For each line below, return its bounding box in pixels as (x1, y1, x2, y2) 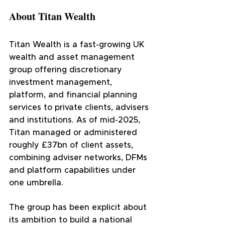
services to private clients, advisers (9, 103, 151, 112)
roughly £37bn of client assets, (9, 141, 136, 150)
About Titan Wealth (9, 9, 95, 24)
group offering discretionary (9, 66, 125, 74)
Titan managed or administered (9, 129, 140, 137)
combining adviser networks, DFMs (9, 154, 150, 162)
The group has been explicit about (9, 203, 149, 212)
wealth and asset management (9, 53, 137, 62)
